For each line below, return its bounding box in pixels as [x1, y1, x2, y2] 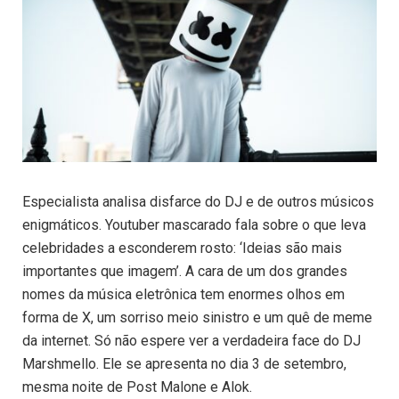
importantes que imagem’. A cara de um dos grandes [22, 263, 347, 281]
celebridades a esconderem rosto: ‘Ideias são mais [22, 240, 342, 257]
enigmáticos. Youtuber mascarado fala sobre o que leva [22, 216, 366, 234]
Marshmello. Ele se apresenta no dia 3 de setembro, [22, 355, 346, 373]
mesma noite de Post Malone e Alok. [22, 379, 252, 396]
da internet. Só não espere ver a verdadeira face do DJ [22, 332, 361, 350]
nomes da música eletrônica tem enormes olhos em [22, 286, 345, 304]
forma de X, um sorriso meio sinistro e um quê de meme [22, 309, 372, 327]
